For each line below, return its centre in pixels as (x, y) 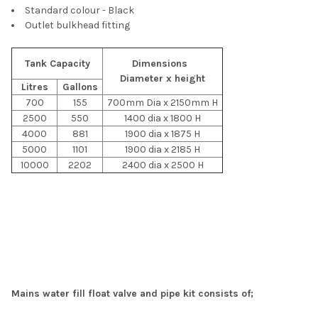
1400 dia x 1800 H (163, 118)
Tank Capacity (57, 63)
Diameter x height (163, 78)
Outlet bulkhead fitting (77, 25)
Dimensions (163, 63)
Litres (34, 87)
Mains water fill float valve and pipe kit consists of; (132, 293)
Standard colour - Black (79, 10)
